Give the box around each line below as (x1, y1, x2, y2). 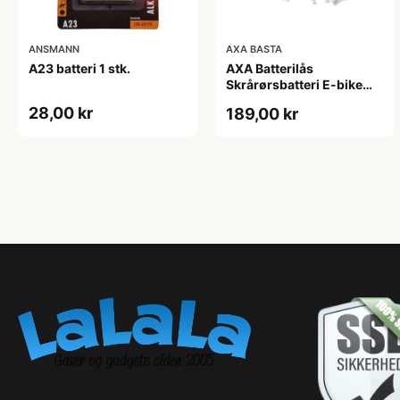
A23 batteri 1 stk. (29, 61, 130, 77)
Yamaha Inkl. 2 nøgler (225, 93, 357, 109)
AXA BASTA (225, 43, 282, 56)
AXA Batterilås (225, 61, 313, 77)
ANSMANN (29, 43, 79, 56)
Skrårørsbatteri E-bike (225, 77, 362, 93)
